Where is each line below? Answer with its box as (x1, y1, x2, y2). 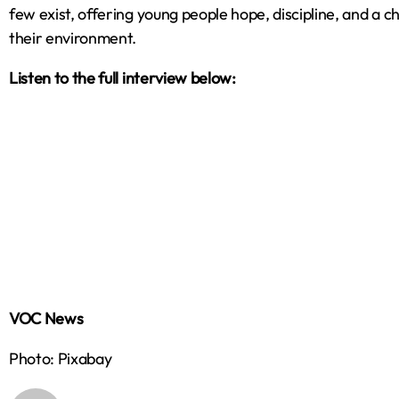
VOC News (9, 308, 84, 330)
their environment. (9, 28, 137, 49)
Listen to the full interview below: (9, 68, 240, 89)
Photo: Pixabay (9, 348, 112, 370)
